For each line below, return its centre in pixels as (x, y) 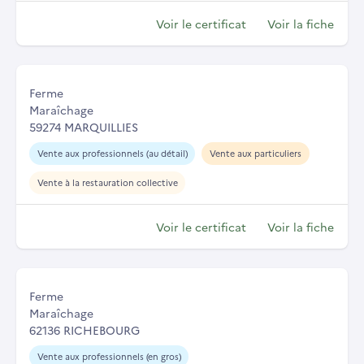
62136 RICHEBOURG (84, 330)
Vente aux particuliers (255, 154)
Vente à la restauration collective (107, 183)
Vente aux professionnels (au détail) (112, 154)
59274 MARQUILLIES (84, 127)
